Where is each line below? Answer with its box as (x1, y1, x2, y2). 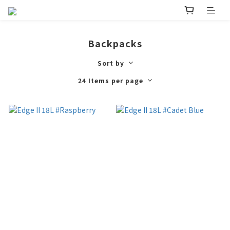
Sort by (97, 59, 124, 68)
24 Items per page (78, 76, 143, 85)
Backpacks (88, 36, 142, 50)
